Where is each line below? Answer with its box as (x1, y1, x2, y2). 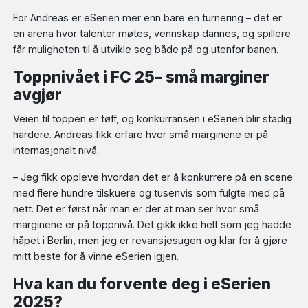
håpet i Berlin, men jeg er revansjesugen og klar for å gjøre (13, 234, 288, 246)
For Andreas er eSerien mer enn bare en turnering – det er (13, 12, 283, 24)
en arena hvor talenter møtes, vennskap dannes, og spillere (13, 27, 291, 40)
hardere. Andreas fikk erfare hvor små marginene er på (13, 128, 269, 140)
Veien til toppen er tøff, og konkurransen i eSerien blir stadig (13, 112, 292, 124)
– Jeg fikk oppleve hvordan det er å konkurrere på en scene (13, 170, 294, 183)
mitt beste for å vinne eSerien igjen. (13, 250, 179, 262)
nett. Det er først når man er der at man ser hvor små (13, 202, 260, 214)
